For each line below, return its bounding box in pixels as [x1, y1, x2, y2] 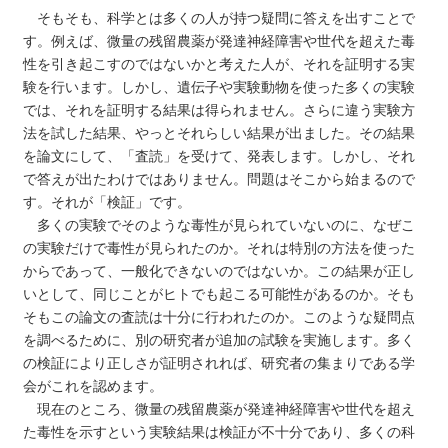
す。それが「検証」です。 [23, 193, 192, 210]
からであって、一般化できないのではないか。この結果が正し [23, 262, 416, 279]
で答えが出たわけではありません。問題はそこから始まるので [23, 170, 416, 187]
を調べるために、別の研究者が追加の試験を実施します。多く [23, 331, 416, 348]
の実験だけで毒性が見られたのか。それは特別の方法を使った [23, 239, 416, 256]
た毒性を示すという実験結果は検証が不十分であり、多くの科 [23, 423, 416, 440]
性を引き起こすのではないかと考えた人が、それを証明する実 [23, 55, 416, 72]
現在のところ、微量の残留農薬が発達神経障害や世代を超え [23, 400, 416, 417]
